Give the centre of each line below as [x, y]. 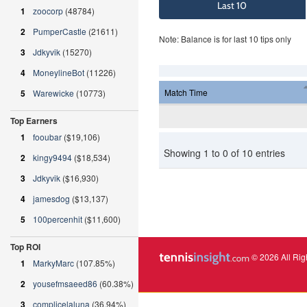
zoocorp [48, 11]
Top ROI [25, 247]
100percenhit [58, 219]
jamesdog [51, 198]
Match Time [186, 92]
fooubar [47, 137]
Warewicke [53, 93]
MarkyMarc [53, 263]
